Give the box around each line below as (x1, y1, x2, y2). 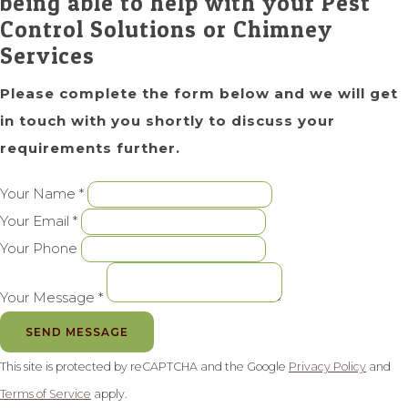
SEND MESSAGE (25, 325, 128, 340)
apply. (91, 387, 127, 402)
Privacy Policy (289, 360, 366, 374)
